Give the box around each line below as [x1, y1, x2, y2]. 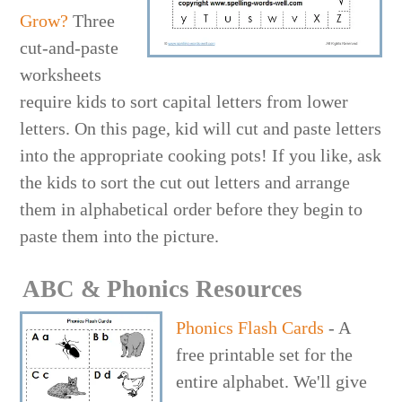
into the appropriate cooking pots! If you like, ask [20, 144, 382, 165]
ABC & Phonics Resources [22, 275, 303, 302]
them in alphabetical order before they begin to [20, 198, 363, 219]
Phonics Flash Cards [176, 317, 325, 337]
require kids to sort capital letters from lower [20, 91, 349, 111]
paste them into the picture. [20, 225, 220, 246]
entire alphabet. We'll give [176, 371, 368, 391]
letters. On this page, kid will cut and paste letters [20, 118, 382, 138]
